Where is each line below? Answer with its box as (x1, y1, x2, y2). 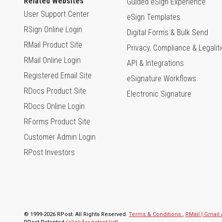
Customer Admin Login (24, 132, 96, 142)
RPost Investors (24, 148, 75, 157)
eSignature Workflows (127, 74, 196, 83)
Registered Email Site (24, 71, 92, 80)
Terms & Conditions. (129, 211, 182, 218)
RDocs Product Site (24, 86, 86, 96)
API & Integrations (127, 58, 184, 68)
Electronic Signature (127, 89, 191, 99)
